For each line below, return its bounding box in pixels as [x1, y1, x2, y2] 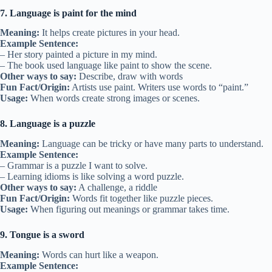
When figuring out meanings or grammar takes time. [28, 204, 229, 215]
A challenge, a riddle [76, 182, 157, 193]
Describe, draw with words [76, 71, 183, 82]
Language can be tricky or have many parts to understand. [39, 138, 263, 149]
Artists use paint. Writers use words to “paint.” [70, 82, 248, 93]
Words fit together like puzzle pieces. [70, 193, 213, 204]
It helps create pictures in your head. [39, 27, 180, 38]
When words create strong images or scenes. [28, 93, 200, 104]
